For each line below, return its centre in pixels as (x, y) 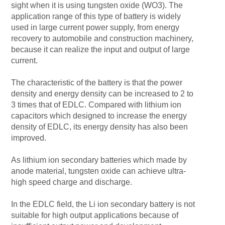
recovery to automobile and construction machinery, (102, 38)
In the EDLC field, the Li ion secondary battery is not (103, 204)
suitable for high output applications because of (95, 215)
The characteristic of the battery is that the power (97, 83)
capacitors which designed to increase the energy (99, 116)
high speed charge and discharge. (72, 182)
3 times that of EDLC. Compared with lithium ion (96, 105)
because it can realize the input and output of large (101, 49)
